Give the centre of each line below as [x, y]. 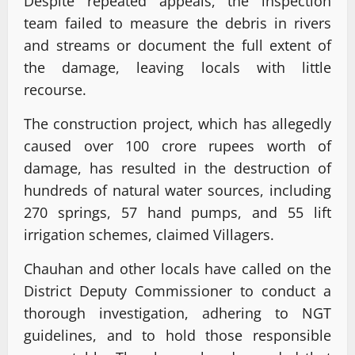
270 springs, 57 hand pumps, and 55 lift [177, 212]
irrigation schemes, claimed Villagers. [149, 234]
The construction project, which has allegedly [177, 123]
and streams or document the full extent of [177, 45]
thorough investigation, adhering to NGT [177, 313]
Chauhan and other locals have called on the [177, 268]
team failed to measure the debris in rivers [177, 23]
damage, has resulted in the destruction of [177, 168]
